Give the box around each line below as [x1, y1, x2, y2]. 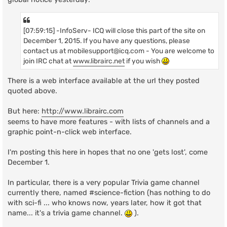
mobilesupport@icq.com [67, 46, 144, 55]
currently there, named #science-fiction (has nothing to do [8, 188, 210, 198]
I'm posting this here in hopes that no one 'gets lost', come [8, 148, 208, 157]
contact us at [23, 46, 67, 55]
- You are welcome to [144, 46, 214, 55]
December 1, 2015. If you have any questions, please [23, 36, 190, 45]
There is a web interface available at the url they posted [8, 77, 200, 86]
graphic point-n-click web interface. [8, 128, 132, 137]
